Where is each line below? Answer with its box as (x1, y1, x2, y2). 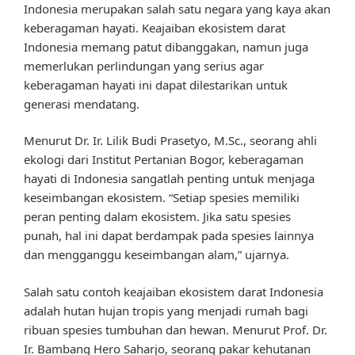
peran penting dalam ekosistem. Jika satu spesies (24, 208, 291, 225)
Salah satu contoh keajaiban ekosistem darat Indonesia (24, 283, 323, 300)
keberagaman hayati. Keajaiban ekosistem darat (24, 19, 285, 36)
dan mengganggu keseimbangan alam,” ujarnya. (24, 246, 289, 263)
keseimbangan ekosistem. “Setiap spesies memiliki (24, 189, 300, 206)
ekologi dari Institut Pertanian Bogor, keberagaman (24, 151, 303, 168)
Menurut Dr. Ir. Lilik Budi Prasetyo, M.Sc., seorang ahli (24, 132, 317, 149)
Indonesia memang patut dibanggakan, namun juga (24, 38, 308, 55)
